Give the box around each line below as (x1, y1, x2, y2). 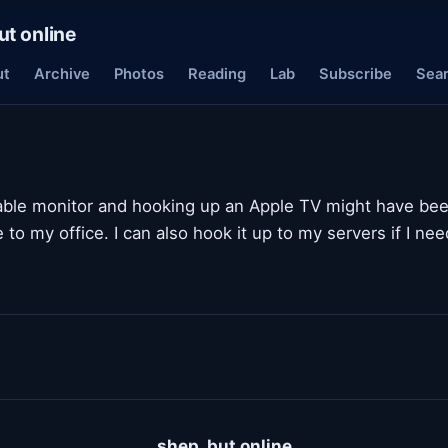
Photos (114, 65, 164, 83)
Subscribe (319, 65, 392, 83)
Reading (188, 65, 246, 83)
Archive (34, 65, 90, 83)
